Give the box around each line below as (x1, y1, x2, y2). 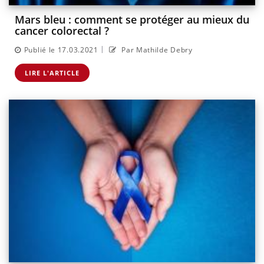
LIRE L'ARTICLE (25, 68, 80, 77)
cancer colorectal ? (15, 24, 109, 38)
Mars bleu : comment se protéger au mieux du (15, 12, 249, 27)
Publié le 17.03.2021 (24, 44, 98, 55)
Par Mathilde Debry (119, 44, 193, 55)
